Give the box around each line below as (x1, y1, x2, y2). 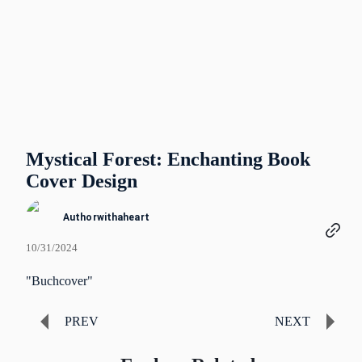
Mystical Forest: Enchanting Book (26, 149, 310, 170)
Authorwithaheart (63, 212, 149, 223)
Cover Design (26, 170, 137, 192)
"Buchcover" (26, 274, 93, 288)
